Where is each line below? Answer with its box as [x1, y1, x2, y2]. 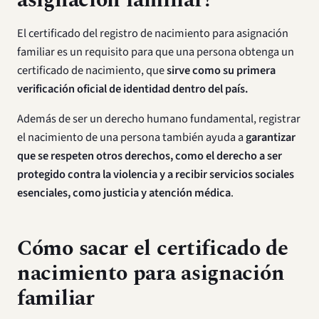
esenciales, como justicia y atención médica [17, 184, 231, 202]
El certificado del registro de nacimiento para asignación [17, 25, 288, 42]
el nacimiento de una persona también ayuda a [17, 129, 246, 146]
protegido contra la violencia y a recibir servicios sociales [17, 166, 294, 183]
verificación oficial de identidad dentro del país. [17, 80, 248, 98]
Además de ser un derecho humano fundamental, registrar [17, 110, 300, 127]
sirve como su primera [167, 62, 276, 79]
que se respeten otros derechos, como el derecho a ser [17, 147, 282, 164]
